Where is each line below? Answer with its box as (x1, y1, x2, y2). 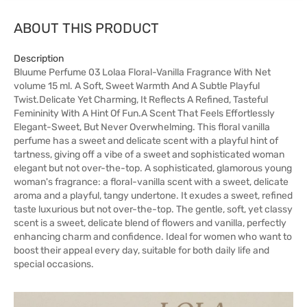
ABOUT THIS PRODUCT (14, 20, 159, 36)
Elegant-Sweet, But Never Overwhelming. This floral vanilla (14, 121, 270, 133)
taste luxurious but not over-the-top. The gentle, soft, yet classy (14, 204, 293, 215)
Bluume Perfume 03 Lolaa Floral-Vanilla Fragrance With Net (14, 66, 271, 78)
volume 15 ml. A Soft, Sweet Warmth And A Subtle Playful (14, 80, 260, 92)
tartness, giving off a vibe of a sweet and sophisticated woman (14, 149, 284, 160)
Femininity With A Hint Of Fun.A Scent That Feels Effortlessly (14, 108, 275, 119)
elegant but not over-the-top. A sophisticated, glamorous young (14, 162, 292, 174)
